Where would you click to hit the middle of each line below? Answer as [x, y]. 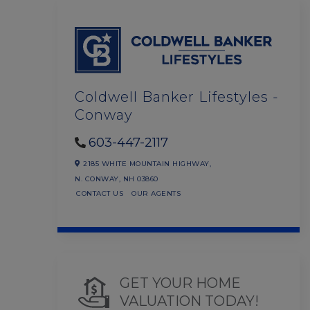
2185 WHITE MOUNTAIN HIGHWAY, [146, 163]
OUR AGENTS [156, 193]
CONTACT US [100, 193]
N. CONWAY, [99, 179]
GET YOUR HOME [180, 283]
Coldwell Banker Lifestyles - [177, 97]
